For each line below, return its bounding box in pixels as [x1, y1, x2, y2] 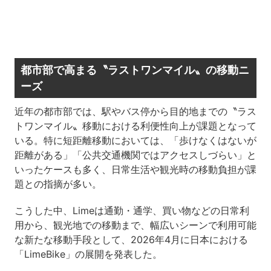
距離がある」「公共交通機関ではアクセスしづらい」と [14, 149, 256, 162]
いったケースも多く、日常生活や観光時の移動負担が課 [14, 163, 256, 176]
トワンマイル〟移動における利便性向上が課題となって [14, 120, 256, 132]
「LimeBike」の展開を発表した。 [14, 248, 162, 261]
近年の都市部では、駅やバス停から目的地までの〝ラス [14, 105, 256, 118]
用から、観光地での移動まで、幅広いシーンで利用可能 [14, 219, 256, 232]
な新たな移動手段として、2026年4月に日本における [14, 233, 248, 246]
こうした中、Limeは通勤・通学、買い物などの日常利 [14, 204, 249, 217]
